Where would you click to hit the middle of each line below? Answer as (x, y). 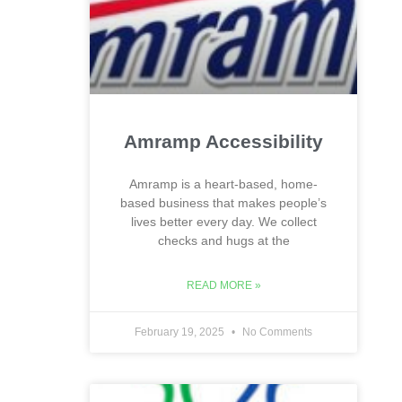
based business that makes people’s (223, 203)
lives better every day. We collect (223, 222)
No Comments (276, 332)
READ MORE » (223, 285)
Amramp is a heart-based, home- (223, 184)
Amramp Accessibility (223, 141)
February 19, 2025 (181, 332)
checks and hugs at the (223, 240)
